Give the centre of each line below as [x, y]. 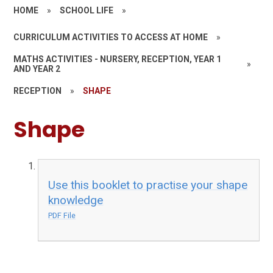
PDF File [62, 216]
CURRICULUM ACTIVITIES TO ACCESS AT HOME [111, 37]
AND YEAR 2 [37, 69]
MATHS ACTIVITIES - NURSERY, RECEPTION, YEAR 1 [118, 59]
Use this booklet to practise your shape [148, 185]
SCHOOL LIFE [87, 10]
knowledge [76, 200]
